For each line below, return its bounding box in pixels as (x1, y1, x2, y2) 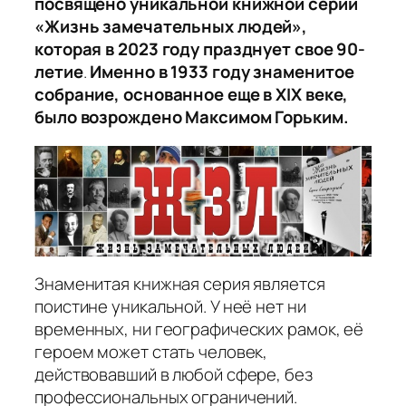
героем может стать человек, (34, 340, 268, 364)
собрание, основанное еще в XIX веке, (34, 82, 349, 107)
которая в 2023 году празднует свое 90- (34, 37, 366, 62)
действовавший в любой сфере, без (34, 362, 313, 387)
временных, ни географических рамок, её (34, 317, 364, 342)
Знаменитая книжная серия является (34, 272, 325, 296)
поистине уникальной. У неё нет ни (34, 295, 306, 319)
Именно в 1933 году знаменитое (86, 60, 354, 84)
